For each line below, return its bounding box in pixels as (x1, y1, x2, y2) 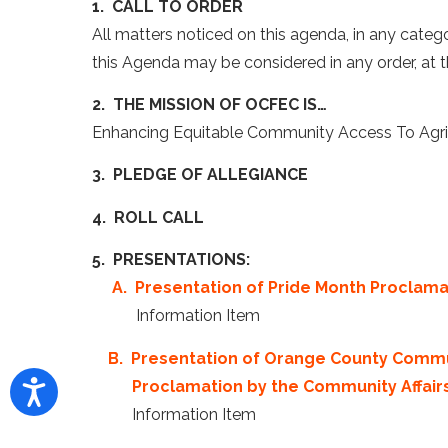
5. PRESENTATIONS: (92, 250, 250, 270)
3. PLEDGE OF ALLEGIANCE (92, 165, 308, 185)
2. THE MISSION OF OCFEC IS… (92, 94, 327, 114)
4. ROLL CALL (92, 207, 204, 227)
